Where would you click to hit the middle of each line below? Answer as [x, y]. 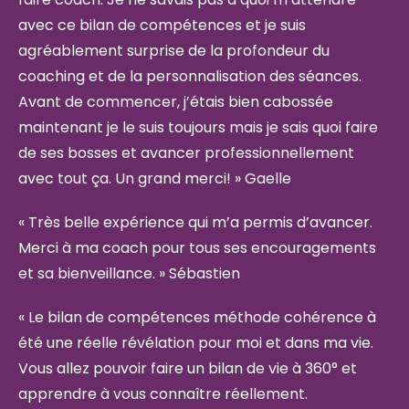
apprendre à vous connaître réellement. [163, 394]
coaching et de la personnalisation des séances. [190, 76]
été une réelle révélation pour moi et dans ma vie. [196, 343]
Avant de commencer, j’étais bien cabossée [176, 102]
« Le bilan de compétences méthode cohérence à [197, 317]
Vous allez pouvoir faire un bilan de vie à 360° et [188, 368]
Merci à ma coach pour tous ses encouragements [197, 248]
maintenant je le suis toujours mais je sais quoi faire [198, 127]
